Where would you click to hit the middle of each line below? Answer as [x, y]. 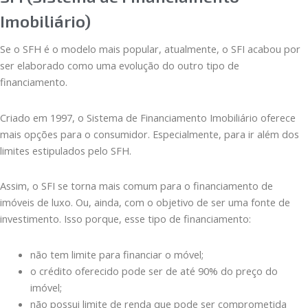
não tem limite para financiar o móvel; [117, 255]
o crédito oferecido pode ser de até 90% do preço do [154, 271]
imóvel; [46, 288]
